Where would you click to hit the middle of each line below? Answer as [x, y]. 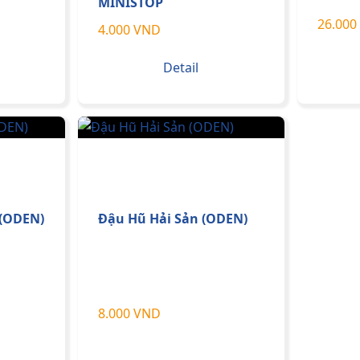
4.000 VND [129, 30]
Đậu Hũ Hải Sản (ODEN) [173, 218]
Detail [181, 68]
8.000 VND [129, 313]
